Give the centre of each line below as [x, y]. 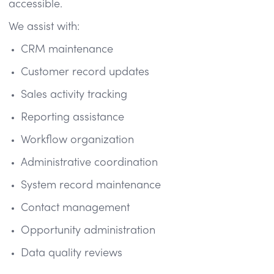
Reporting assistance [72, 117]
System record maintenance [91, 185]
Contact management [75, 208]
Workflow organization [77, 140]
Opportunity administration [88, 231]
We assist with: [44, 27]
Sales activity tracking [74, 95]
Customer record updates [85, 72]
